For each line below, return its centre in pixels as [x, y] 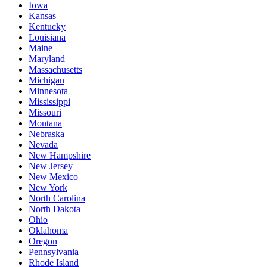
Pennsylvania [54, 252]
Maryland [47, 58]
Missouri [45, 112]
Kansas [42, 15]
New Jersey [51, 166]
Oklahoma [48, 230]
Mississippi [49, 101]
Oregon [43, 241]
